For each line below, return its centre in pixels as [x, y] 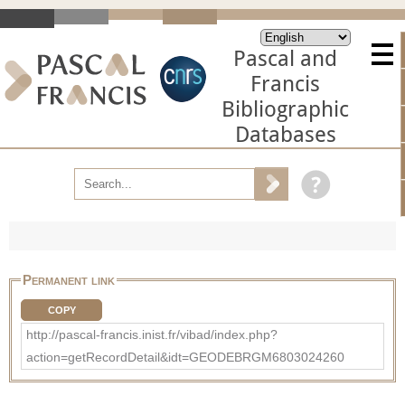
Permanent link [69, 279]
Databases [285, 135]
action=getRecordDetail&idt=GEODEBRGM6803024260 [185, 357]
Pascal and [285, 59]
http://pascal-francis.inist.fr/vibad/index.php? [152, 334]
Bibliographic [285, 109]
